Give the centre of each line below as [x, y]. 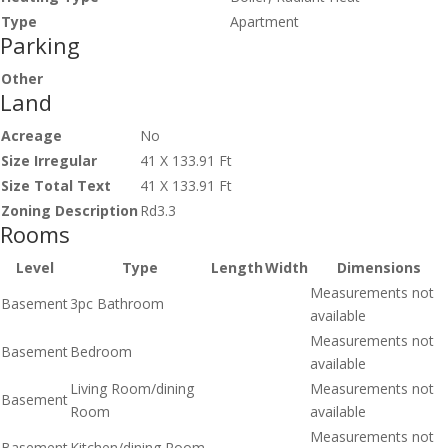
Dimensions [378, 268]
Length [237, 268]
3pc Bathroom [117, 304]
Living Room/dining [132, 389]
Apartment [264, 22]
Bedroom [101, 352]
